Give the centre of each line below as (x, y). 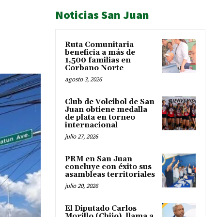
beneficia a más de (100, 52)
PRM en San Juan (99, 159)
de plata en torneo (100, 117)
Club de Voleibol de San (110, 102)
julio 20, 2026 (81, 186)
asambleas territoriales (110, 174)
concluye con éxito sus (108, 167)
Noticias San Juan (102, 15)
